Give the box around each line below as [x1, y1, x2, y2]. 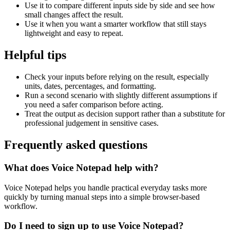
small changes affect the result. [25, 10, 123, 20]
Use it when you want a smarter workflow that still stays [25, 20, 206, 29]
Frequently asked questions [4, 138, 147, 152]
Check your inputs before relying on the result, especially [25, 72, 209, 82]
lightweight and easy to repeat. [25, 29, 123, 38]
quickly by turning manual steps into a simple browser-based [4, 192, 200, 201]
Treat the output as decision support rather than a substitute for [25, 109, 225, 119]
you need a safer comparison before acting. [25, 100, 163, 109]
